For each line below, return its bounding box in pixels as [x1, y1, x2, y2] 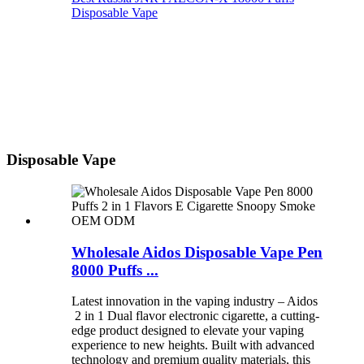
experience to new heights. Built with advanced [71, 338, 314, 353]
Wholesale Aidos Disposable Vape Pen [71, 243, 323, 261]
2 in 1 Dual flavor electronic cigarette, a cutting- [71, 309, 319, 323]
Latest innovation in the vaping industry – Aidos [71, 294, 318, 309]
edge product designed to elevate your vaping [71, 323, 304, 338]
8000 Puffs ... [71, 261, 158, 279]
